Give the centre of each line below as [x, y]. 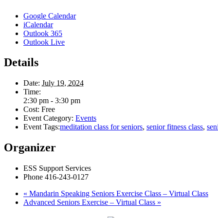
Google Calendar [50, 16]
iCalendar [38, 24]
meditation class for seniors [101, 127]
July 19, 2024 [63, 83]
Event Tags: [42, 127]
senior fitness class [175, 127]
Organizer [30, 148]
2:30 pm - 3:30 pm [52, 101]
